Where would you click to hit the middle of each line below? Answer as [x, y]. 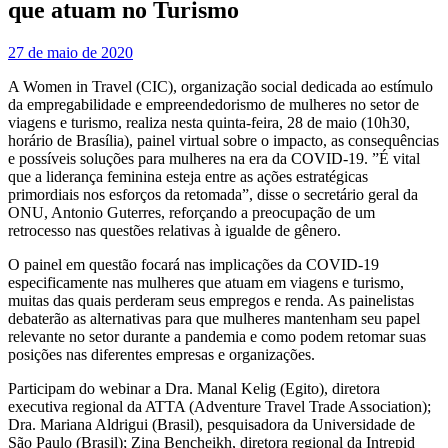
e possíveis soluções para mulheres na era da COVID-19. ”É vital [214, 158]
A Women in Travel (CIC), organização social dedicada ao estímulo [220, 86]
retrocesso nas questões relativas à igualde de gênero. [174, 230]
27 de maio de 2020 [70, 52]
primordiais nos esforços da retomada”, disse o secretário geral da [213, 194]
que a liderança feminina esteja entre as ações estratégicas [188, 176]
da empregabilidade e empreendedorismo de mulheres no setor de [213, 104]
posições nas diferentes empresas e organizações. [161, 354]
